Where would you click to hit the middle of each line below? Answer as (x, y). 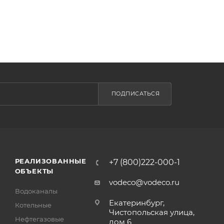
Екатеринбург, (136, 202)
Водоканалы (36, 191)
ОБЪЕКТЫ (34, 171)
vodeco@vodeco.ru (144, 182)
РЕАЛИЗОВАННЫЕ (50, 161)
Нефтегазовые (39, 219)
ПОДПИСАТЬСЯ (135, 94)
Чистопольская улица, (151, 212)
